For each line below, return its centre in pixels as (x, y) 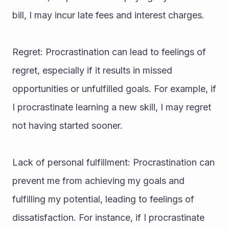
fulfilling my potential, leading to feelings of (103, 199)
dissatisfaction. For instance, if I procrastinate (108, 217)
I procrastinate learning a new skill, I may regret (112, 107)
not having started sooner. (67, 125)
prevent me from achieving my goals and (98, 181)
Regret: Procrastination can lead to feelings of (109, 52)
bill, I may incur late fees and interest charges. (108, 15)
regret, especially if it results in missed (92, 70)
